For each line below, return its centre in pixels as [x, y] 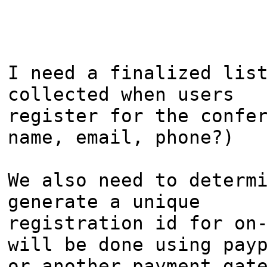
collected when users [121, 94]
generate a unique [104, 202]
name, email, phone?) [121, 137]
